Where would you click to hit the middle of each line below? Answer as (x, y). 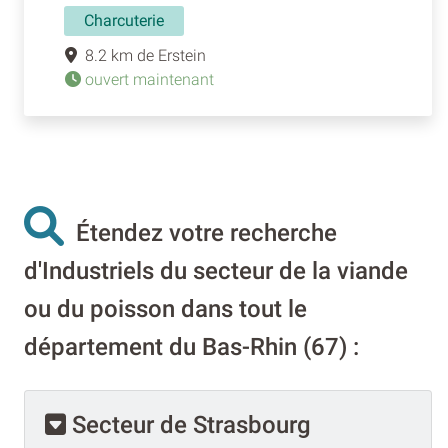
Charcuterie (124, 20)
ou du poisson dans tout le (165, 308)
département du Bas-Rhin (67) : (191, 346)
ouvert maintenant (147, 79)
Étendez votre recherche (200, 232)
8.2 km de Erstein (141, 55)
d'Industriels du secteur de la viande (216, 270)
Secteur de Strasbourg (188, 424)
